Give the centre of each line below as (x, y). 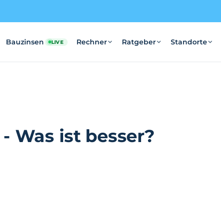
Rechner (92, 42)
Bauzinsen (25, 42)
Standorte (189, 42)
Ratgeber (139, 42)
